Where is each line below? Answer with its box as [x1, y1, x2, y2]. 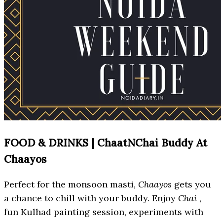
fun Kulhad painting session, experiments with [4, 206, 203, 218]
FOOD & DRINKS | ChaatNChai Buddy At [4, 136, 207, 150]
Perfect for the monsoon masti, [4, 179, 138, 190]
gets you [172, 179, 211, 190]
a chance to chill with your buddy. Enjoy [4, 192, 178, 204]
